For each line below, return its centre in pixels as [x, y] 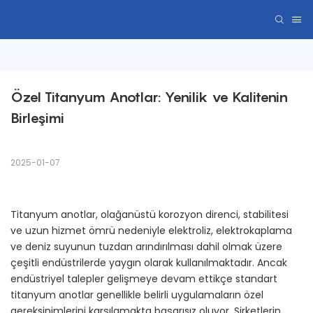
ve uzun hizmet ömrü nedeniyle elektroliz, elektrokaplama [151, 231]
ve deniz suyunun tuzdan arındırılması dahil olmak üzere [146, 247]
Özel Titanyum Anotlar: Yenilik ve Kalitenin [149, 97]
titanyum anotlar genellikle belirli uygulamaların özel [137, 295]
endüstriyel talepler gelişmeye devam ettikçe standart [144, 279]
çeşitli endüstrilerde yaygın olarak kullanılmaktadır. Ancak [149, 263]
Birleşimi [37, 118]
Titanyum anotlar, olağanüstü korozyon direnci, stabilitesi [150, 215]
